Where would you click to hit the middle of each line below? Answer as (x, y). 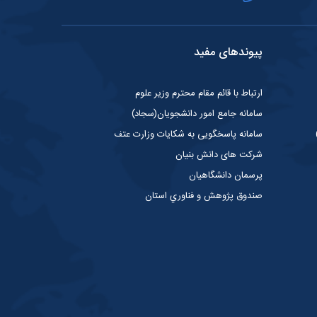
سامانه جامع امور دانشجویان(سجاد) (197, 114)
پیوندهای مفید (228, 53)
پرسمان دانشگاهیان (225, 175)
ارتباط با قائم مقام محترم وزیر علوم (198, 93)
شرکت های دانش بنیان (219, 155)
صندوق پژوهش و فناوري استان (203, 196)
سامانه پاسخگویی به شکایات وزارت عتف (188, 134)
